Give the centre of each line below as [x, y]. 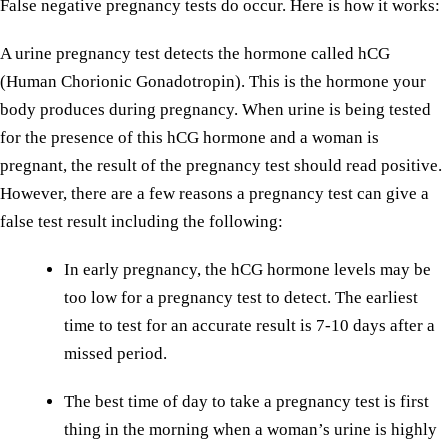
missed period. [115, 353]
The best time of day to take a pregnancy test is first [246, 401]
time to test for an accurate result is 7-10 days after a [249, 325]
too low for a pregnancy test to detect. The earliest [241, 297]
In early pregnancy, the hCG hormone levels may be [247, 269]
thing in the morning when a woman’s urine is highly [250, 429]
